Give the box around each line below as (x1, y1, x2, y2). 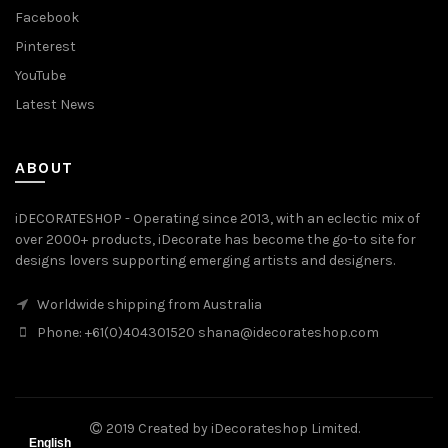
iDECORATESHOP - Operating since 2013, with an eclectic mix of (15, 210, 420, 227)
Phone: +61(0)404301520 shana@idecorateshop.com (34, 324, 379, 341)
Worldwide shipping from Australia (34, 296, 262, 313)
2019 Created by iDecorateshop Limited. (102, 420, 360, 437)
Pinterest (15, 38, 76, 55)
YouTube (15, 67, 66, 84)
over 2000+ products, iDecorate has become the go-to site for (15, 231, 416, 248)
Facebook (15, 9, 79, 26)
